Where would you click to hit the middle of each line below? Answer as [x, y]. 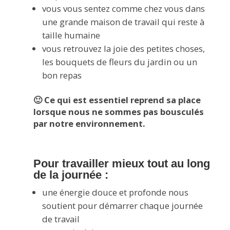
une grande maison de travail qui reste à [123, 22]
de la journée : [71, 175]
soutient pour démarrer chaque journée [123, 206]
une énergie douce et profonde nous [116, 193]
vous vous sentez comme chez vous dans [124, 8]
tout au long [179, 164]
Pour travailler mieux [91, 164]
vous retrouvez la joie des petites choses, [124, 48]
